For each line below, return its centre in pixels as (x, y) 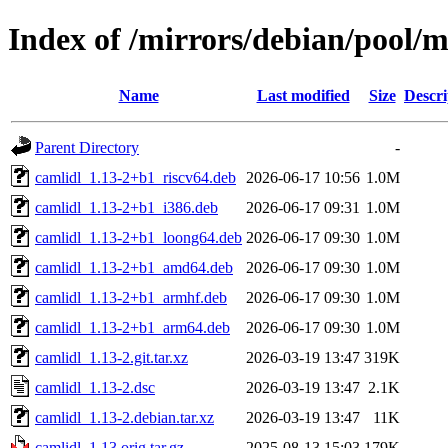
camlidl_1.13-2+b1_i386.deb (126, 207)
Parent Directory (87, 147)
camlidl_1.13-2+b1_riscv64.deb (135, 177)
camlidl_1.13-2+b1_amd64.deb (134, 267)
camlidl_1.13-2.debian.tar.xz (124, 417)
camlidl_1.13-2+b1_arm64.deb (132, 327)
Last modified (303, 95)
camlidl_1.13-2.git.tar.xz (111, 357)
